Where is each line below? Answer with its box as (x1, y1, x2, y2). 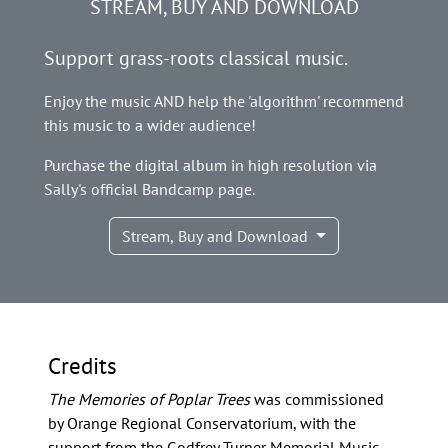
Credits (48, 350, 117, 381)
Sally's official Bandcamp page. (44, 179, 255, 200)
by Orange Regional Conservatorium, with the (48, 413, 356, 434)
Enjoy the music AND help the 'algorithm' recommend (44, 91, 404, 112)
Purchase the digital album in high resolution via (44, 155, 377, 176)
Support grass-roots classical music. (44, 45, 348, 72)
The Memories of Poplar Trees (48, 389, 250, 410)
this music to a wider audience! (44, 115, 256, 136)
